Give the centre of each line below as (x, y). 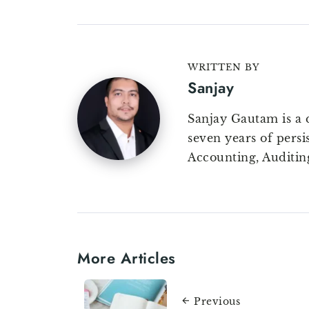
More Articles (127, 258)
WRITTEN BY (224, 68)
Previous (217, 301)
